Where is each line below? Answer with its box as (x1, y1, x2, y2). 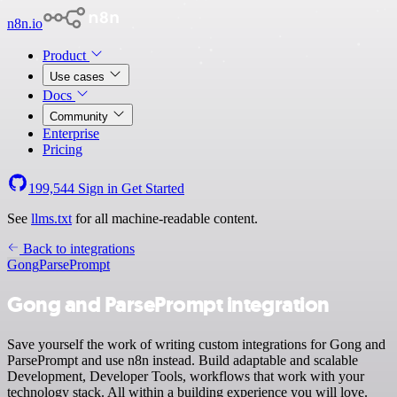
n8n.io (7, 16, 43, 31)
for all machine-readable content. (72, 211, 258, 226)
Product (43, 48, 90, 63)
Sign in (74, 181, 121, 196)
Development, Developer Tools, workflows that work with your (7, 368, 364, 384)
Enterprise (43, 126, 99, 141)
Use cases (50, 70, 108, 83)
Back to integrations (19, 241, 135, 256)
